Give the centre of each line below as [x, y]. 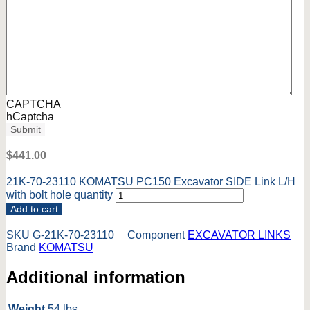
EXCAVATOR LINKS [239, 235]
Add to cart [34, 209]
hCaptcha [30, 117]
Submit [26, 130]
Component [156, 235]
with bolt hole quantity [60, 195]
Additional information [96, 277]
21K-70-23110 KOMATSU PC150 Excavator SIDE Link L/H [151, 182]
